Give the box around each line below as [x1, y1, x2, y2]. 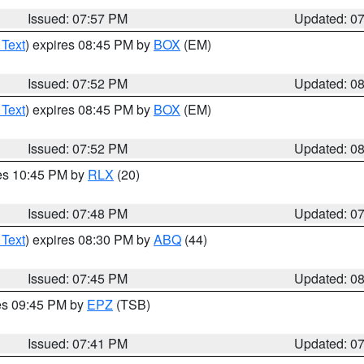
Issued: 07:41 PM [28, 334, 128, 353]
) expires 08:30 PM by [25, 230, 154, 249]
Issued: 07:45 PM [28, 269, 128, 288]
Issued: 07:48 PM [28, 204, 128, 223]
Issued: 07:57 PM [28, 9, 128, 28]
